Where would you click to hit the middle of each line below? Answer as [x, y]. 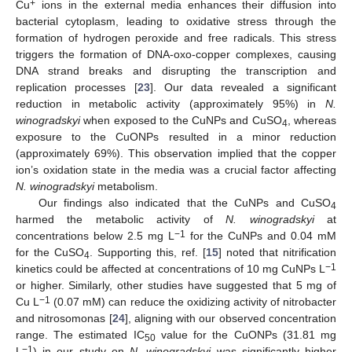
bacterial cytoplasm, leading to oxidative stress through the [176, 22]
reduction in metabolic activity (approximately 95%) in [170, 104]
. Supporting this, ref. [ [148, 253]
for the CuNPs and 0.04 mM [261, 236]
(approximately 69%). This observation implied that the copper [176, 154]
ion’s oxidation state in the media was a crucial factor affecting [176, 170]
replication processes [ [77, 88]
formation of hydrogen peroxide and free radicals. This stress [176, 38]
